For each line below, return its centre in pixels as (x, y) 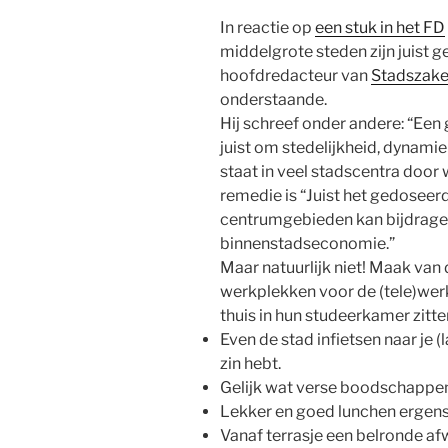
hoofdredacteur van (295, 75)
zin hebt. (250, 363)
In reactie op (267, 27)
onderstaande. (273, 99)
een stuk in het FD (380, 27)
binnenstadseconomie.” (307, 243)
